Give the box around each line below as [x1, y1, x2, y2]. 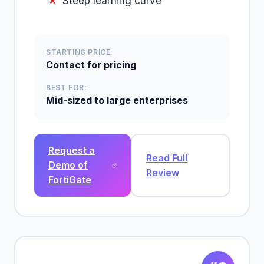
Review [146, 166, 179, 179]
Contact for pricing [46, 59, 136, 71]
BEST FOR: [46, 83, 87, 92]
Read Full [146, 151, 187, 164]
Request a [48, 144, 95, 156]
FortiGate [48, 174, 91, 186]
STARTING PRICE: [46, 48, 113, 57]
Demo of [48, 159, 88, 171]
